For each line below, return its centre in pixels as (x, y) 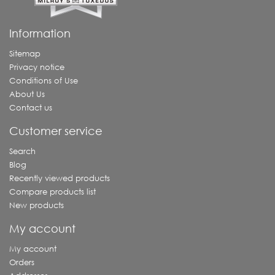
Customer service (56, 131)
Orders (22, 263)
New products (37, 206)
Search (22, 152)
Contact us (31, 108)
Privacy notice (37, 68)
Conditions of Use (44, 81)
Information (40, 33)
